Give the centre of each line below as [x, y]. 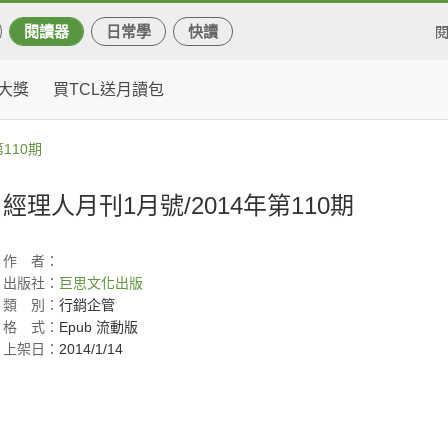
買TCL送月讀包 [108, 89]
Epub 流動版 [98, 327]
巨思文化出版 [101, 283]
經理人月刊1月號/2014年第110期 [178, 205]
